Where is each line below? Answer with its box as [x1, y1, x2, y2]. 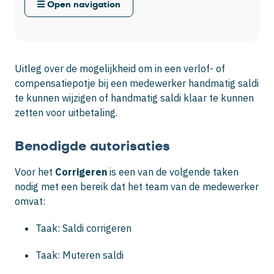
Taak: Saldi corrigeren [35, 222, 131, 235]
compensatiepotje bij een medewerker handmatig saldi [15, 77, 259, 90]
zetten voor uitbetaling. [15, 106, 117, 119]
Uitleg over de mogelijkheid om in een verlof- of [15, 62, 225, 75]
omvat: [15, 195, 45, 208]
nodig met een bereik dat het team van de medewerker [15, 180, 259, 193]
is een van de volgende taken [107, 166, 239, 179]
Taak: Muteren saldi [35, 249, 124, 262]
